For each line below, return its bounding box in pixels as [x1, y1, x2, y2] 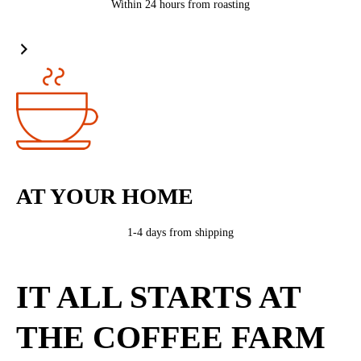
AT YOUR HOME [16, 184, 193, 209]
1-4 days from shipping [127, 226, 234, 239]
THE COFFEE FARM [16, 319, 326, 355]
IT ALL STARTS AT [16, 279, 301, 315]
